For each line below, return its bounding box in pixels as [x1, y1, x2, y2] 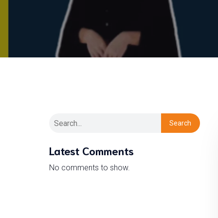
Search [169, 119, 192, 127]
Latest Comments [49, 143, 134, 157]
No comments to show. [49, 163, 130, 172]
